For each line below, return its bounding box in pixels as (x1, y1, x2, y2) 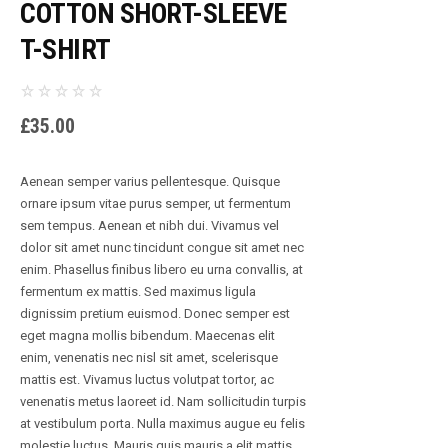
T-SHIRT (20, 33, 111, 67)
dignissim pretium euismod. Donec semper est (20, 306, 290, 322)
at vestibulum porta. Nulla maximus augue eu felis (20, 416, 305, 432)
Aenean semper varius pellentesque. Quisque (20, 174, 280, 190)
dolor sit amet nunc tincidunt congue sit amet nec (20, 240, 304, 256)
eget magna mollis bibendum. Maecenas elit (20, 328, 275, 344)
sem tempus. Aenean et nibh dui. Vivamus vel (20, 218, 279, 234)
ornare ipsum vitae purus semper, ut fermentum (20, 196, 291, 212)
